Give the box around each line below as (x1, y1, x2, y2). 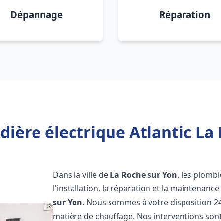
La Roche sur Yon (110, 169, 178, 180)
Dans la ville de (53, 169, 110, 180)
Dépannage (10, 8, 63, 21)
